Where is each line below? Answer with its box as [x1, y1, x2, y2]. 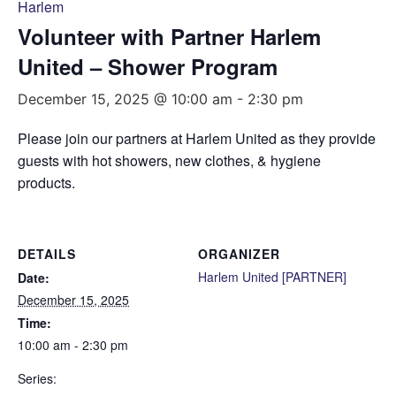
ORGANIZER [198, 245, 280, 263]
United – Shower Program [18, 51, 278, 81]
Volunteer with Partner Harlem [18, 21, 321, 51]
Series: [18, 369, 57, 387]
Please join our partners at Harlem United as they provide [18, 128, 376, 148]
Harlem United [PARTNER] [198, 268, 346, 286]
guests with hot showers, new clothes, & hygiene [18, 150, 321, 171]
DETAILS [18, 245, 76, 263]
